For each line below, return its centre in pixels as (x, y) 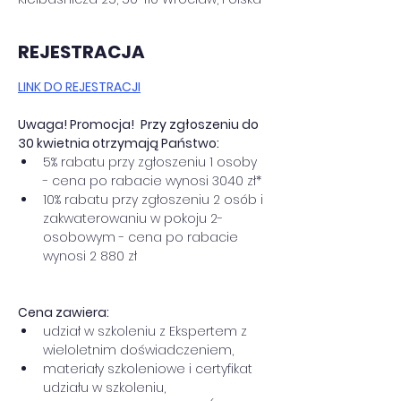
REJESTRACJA (81, 52)
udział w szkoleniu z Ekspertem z (147, 331)
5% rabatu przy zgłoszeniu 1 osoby (152, 162)
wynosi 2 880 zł (90, 256)
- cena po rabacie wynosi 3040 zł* (152, 181)
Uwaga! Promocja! (77, 124)
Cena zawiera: (64, 312)
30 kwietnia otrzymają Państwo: (119, 143)
